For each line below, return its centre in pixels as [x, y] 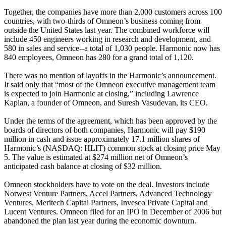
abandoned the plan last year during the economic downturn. [100, 220]
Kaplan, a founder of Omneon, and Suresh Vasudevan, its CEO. [106, 102]
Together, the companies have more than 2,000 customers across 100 [113, 12]
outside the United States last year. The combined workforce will [107, 30]
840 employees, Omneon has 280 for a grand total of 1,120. [99, 57]
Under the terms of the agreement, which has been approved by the [110, 121]
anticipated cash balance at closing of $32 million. [83, 166]
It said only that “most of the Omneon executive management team [110, 84]
